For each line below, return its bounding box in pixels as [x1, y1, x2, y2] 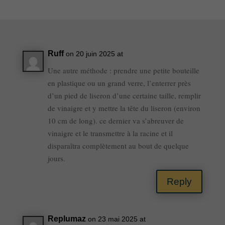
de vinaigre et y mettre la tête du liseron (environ [47, 103, 200, 113]
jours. [47, 153, 65, 163]
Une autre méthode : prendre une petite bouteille [47, 65, 199, 75]
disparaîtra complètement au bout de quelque [47, 141, 189, 151]
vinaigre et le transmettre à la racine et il [47, 128, 173, 138]
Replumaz [47, 214, 86, 223]
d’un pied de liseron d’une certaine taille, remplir [47, 90, 201, 100]
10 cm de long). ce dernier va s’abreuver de [47, 116, 184, 126]
